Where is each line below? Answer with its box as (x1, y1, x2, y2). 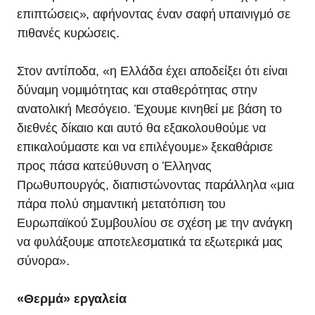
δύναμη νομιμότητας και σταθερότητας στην (17, 83, 258, 97)
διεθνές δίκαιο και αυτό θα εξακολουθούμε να (17, 121, 266, 135)
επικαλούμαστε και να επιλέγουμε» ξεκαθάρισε (17, 140, 273, 154)
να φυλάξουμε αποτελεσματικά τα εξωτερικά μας (17, 235, 283, 249)
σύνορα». (17, 254, 70, 268)
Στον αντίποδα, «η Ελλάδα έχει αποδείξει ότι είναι (17, 64, 288, 78)
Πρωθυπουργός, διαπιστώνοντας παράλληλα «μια (17, 178, 294, 192)
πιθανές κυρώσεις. (17, 26, 120, 40)
